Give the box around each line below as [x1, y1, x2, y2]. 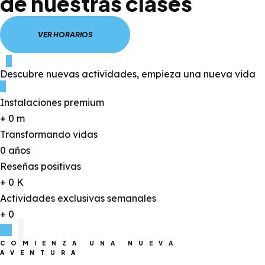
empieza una [139, 67, 203, 80]
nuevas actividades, [46, 67, 139, 80]
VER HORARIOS [37, 30, 93, 39]
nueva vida [203, 67, 256, 80]
